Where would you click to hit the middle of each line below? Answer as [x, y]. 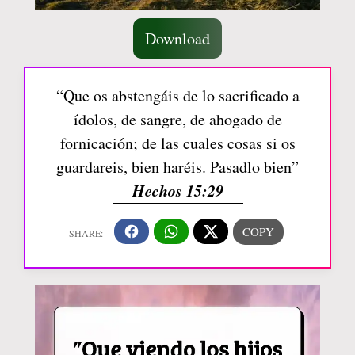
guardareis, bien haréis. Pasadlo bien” [177, 166]
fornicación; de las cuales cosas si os [177, 143]
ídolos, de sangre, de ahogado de [177, 119]
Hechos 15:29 [177, 190]
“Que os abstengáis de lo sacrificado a [177, 95]
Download [177, 38]
